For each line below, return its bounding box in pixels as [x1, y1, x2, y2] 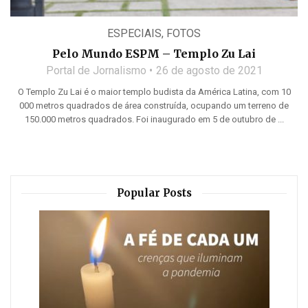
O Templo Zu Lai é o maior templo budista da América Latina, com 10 [17, 86, 291, 97]
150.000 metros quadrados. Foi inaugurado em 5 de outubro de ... [24, 113, 284, 124]
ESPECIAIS [107, 26, 162, 40]
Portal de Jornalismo [45, 63, 146, 77]
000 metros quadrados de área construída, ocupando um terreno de [19, 100, 289, 111]
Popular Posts [116, 186, 192, 199]
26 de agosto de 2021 [155, 63, 263, 77]
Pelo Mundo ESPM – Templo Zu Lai [52, 46, 256, 60]
